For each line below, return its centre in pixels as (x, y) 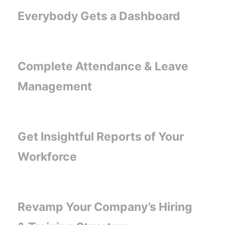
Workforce (47, 156)
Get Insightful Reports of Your (101, 136)
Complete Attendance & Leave (103, 66)
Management (55, 86)
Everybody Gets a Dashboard (99, 16)
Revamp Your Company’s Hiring (105, 207)
